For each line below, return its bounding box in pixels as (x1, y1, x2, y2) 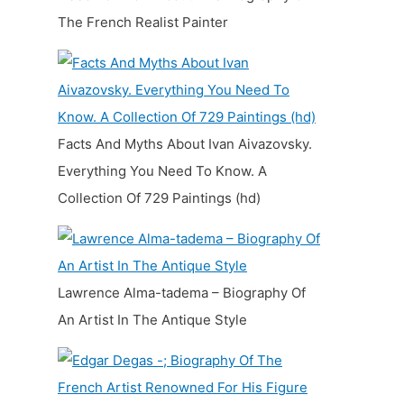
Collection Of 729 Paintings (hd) (58, 188, 261, 207)
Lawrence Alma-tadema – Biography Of (58, 283, 306, 301)
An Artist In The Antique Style (58, 310, 247, 328)
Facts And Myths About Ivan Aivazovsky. (58, 134, 312, 152)
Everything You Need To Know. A (58, 161, 267, 179)
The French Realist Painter (58, 13, 228, 31)
